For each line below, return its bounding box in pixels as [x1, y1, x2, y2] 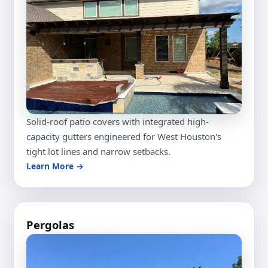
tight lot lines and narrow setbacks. [26, 145, 171, 158]
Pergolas [26, 217, 75, 233]
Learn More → [26, 160, 84, 172]
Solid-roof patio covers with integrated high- [26, 115, 209, 128]
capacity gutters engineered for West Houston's [26, 130, 222, 143]
